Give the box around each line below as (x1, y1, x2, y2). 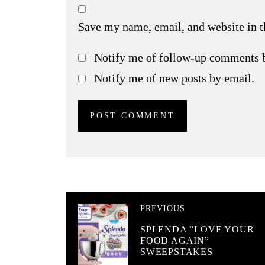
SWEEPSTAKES (140, 246, 213, 257)
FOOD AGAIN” (140, 235, 209, 245)
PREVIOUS (140, 203, 185, 213)
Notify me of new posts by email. (93, 71, 254, 85)
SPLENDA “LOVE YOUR (140, 224, 254, 234)
